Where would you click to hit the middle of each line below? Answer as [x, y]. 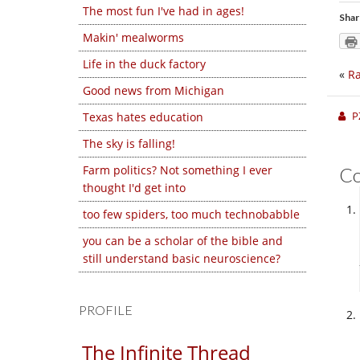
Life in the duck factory [144, 64]
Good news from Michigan [153, 90]
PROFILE [106, 310]
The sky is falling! [129, 143]
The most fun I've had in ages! [164, 11]
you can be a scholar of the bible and [183, 241]
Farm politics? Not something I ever [178, 170]
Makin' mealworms [133, 37]
